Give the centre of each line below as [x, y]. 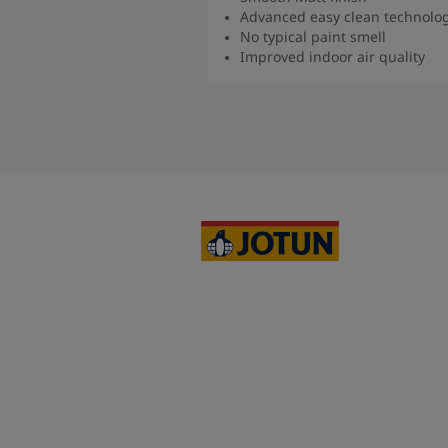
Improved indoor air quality [332, 56]
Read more [389, 90]
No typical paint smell [313, 36]
